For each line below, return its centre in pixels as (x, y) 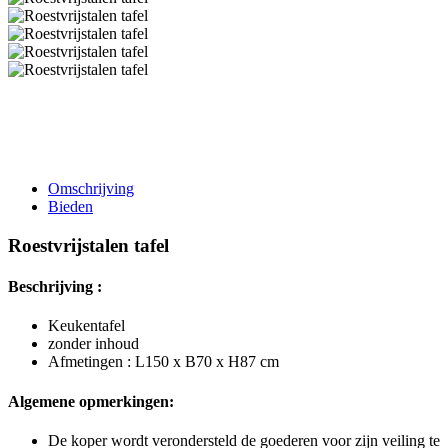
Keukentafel (86, 326)
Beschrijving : (55, 286)
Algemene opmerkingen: (91, 401)
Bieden (70, 206)
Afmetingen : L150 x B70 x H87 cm (163, 362)
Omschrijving (91, 188)
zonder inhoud (93, 344)
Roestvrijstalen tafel (88, 245)
